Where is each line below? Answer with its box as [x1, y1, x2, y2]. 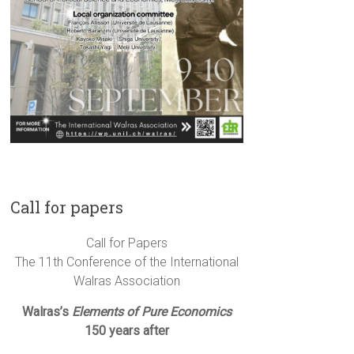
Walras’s [22, 304, 73, 320]
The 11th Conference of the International [15, 254, 239, 270]
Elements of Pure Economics [72, 304, 232, 320]
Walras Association [73, 273, 181, 289]
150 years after [85, 323, 170, 339]
